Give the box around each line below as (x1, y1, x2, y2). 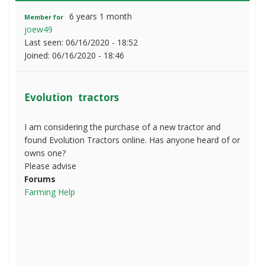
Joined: (24, 50, 52, 62)
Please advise (24, 160, 76, 172)
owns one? (24, 147, 66, 159)
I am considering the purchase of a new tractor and (24, 121, 221, 133)
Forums (24, 173, 56, 185)
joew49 (24, 24, 53, 35)
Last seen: (24, 37, 66, 49)
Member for (24, 13, 63, 22)
